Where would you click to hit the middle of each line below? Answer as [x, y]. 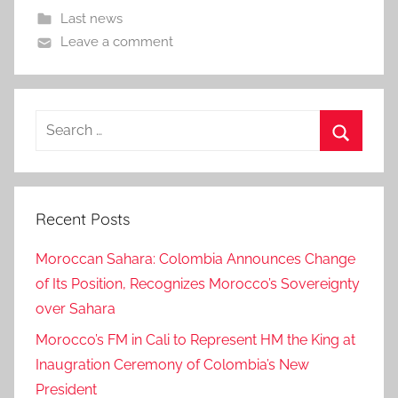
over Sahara [76, 309]
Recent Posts [83, 219]
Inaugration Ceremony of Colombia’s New [172, 364]
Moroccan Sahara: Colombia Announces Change [195, 259]
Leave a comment [116, 42]
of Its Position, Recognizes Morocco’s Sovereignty [198, 284]
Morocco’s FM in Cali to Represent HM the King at [195, 339]
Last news [91, 19]
